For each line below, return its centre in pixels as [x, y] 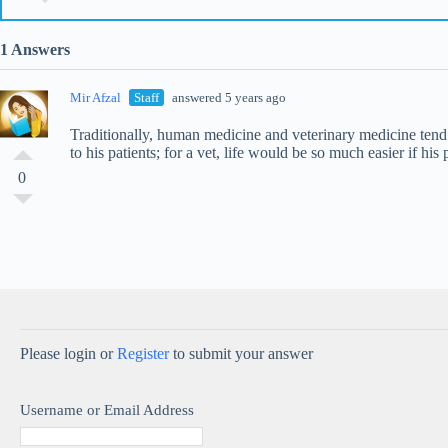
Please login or [68, 353]
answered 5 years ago [227, 97]
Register [143, 353]
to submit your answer [241, 353]
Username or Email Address [107, 410]
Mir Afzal [95, 97]
